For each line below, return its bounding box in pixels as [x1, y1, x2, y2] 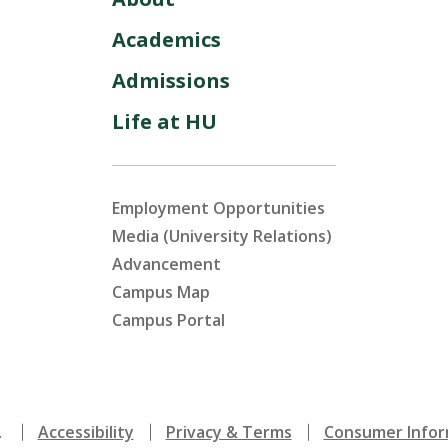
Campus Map [112, 281, 210, 304]
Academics [112, 26, 221, 54]
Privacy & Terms [165, 421, 292, 444]
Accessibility [37, 421, 134, 444]
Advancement [112, 253, 221, 276]
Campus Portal [112, 309, 225, 332]
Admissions [112, 67, 230, 95]
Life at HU [112, 108, 217, 136]
